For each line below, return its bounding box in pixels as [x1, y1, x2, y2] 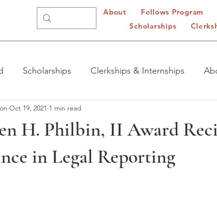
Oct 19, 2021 [9, 103, 47, 112]
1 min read [49, 103, 81, 112]
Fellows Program [140, 7, 204, 16]
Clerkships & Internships [91, 65, 185, 76]
